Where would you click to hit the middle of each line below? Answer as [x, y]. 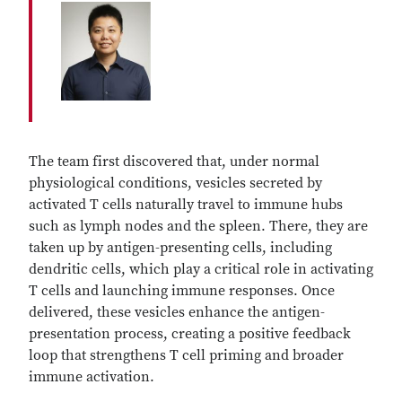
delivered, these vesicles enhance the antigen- [177, 312]
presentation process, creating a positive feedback [190, 334]
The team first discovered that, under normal [174, 162]
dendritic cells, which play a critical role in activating [201, 269]
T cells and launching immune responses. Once [182, 291]
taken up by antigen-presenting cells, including [180, 248]
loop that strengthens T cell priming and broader [186, 355]
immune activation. [95, 377]
